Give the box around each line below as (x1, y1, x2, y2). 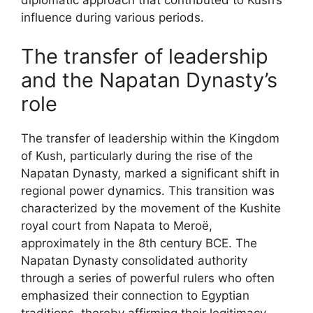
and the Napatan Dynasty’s (21, 67, 277, 92)
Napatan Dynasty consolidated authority (21, 253, 247, 268)
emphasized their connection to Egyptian (21, 288, 249, 303)
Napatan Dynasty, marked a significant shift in (21, 166, 279, 180)
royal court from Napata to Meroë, (21, 218, 212, 233)
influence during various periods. (21, 10, 204, 24)
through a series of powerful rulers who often (21, 270, 275, 285)
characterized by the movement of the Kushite (21, 201, 281, 215)
